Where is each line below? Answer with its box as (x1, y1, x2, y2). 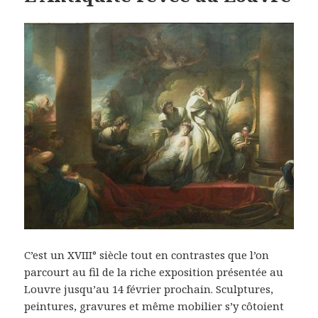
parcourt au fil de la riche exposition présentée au (24, 264, 284, 279)
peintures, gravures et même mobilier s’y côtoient (24, 298, 285, 313)
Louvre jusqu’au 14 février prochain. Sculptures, (24, 281, 274, 296)
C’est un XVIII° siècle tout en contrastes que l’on (24, 247, 270, 262)
